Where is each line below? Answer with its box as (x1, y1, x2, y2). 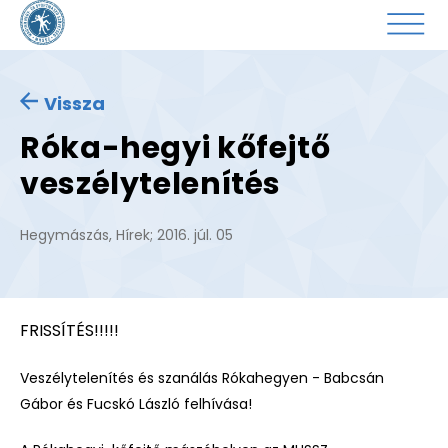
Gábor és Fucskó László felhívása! (20, 393, 252, 414)
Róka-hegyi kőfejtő (20, 127, 331, 169)
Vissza (44, 91, 105, 116)
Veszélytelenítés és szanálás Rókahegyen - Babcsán (20, 367, 384, 388)
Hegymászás (20, 225, 109, 245)
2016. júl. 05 (157, 225, 233, 245)
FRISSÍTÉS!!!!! (20, 318, 119, 342)
